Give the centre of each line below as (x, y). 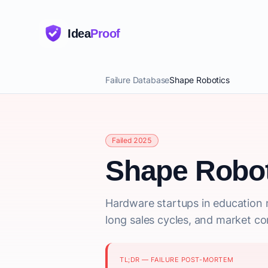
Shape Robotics (200, 80)
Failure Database (138, 80)
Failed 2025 (132, 140)
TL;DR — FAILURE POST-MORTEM (177, 260)
